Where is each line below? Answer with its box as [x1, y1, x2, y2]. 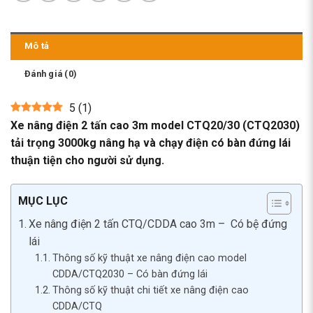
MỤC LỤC [18, 194, 68, 208]
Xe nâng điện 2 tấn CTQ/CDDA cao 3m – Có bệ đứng [29, 217, 288, 231]
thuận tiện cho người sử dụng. [10, 154, 164, 168]
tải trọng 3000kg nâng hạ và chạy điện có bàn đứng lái [10, 136, 291, 150]
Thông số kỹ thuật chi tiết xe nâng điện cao [52, 284, 249, 297]
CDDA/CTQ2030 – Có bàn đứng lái [52, 268, 208, 281]
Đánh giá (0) [24, 68, 78, 80]
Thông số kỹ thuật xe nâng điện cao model [52, 252, 247, 265]
